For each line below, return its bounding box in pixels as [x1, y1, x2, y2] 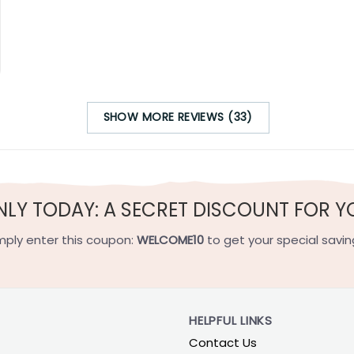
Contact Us [189, 334, 257, 352]
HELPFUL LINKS [189, 312, 273, 330]
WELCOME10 [137, 231, 204, 248]
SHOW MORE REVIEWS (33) [103, 109, 253, 126]
